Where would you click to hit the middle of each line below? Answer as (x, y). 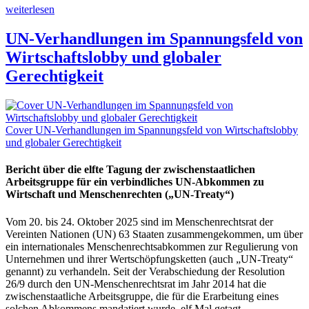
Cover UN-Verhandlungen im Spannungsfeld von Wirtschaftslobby (152, 130)
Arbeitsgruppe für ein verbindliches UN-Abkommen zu (135, 182)
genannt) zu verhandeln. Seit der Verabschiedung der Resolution (145, 271)
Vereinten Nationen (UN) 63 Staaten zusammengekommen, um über (154, 234)
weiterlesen (30, 10)
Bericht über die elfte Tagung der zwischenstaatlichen (130, 170)
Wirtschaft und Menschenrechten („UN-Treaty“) (120, 195)
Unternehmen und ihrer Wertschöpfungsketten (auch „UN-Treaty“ (149, 259)
